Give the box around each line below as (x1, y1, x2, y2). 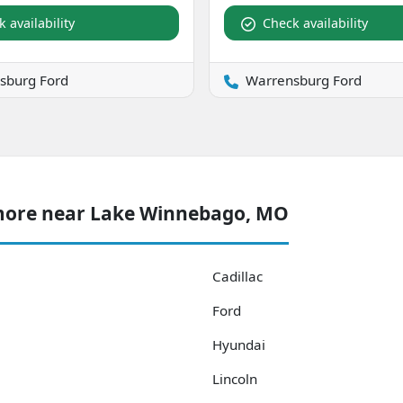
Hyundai (212, 335, 265, 354)
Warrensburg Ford (246, 70, 362, 89)
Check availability (263, 13, 368, 31)
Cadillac (212, 266, 263, 285)
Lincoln (212, 369, 257, 388)
